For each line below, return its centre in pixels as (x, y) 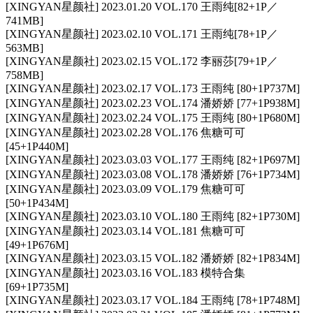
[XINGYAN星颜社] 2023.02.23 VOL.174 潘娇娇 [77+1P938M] (153, 103)
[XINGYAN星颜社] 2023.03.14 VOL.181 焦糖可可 (125, 231)
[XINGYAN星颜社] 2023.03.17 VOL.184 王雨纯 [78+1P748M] (153, 300)
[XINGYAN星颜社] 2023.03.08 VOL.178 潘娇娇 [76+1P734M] (153, 175)
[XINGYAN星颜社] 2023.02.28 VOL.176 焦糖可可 (125, 133)
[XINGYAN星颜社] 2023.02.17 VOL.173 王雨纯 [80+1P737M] (153, 89)
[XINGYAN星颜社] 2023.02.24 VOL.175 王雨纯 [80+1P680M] (153, 118)
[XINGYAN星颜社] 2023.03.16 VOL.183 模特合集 (125, 273)
